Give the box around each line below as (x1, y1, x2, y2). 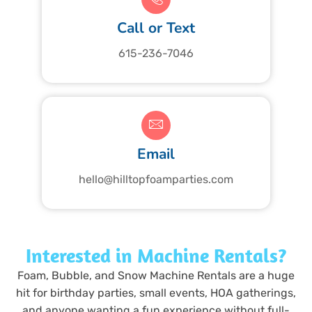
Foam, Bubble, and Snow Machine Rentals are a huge (17, 269, 295, 283)
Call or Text (117, 18, 195, 38)
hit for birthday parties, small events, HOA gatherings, (16, 286, 296, 300)
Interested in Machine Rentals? (25, 243, 287, 268)
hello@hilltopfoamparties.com (79, 173, 233, 187)
